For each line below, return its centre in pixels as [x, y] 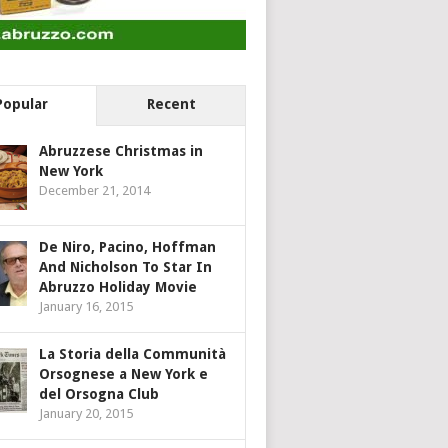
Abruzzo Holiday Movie [118, 287]
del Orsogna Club [99, 394]
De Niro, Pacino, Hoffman [127, 247]
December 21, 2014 [94, 191]
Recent [171, 104]
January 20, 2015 [86, 414]
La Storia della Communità [132, 354]
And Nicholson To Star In [125, 267]
